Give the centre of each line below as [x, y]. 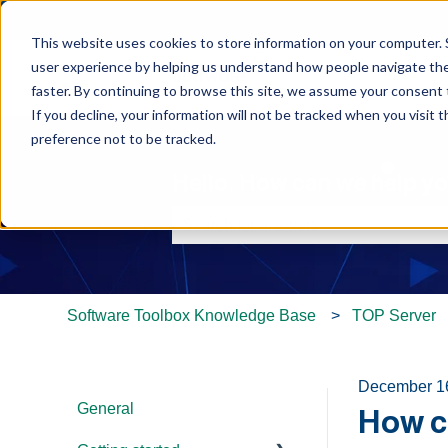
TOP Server [393, 315]
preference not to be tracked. [123, 138]
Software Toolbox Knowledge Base [192, 315]
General [106, 408]
